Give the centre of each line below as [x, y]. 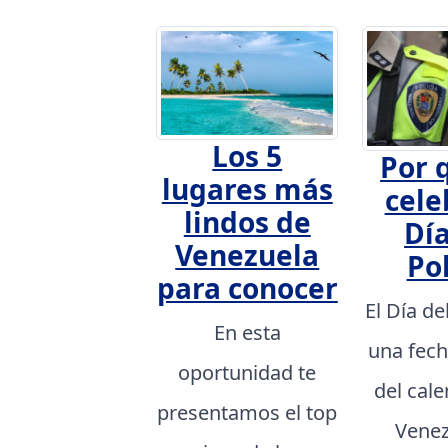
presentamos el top [247, 412]
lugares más [247, 188]
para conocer [247, 287]
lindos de [247, 221]
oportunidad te [247, 372]
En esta [247, 332]
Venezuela [247, 254]
